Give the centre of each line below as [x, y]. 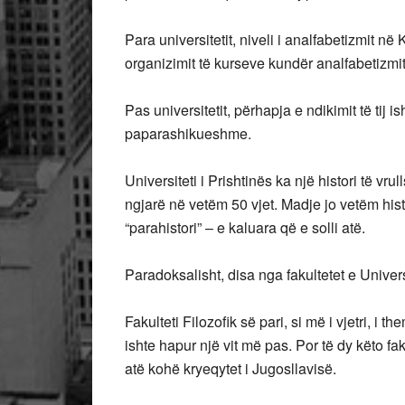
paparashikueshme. [188, 134]
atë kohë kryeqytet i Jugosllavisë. [231, 369]
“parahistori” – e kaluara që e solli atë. [245, 228]
